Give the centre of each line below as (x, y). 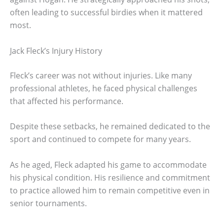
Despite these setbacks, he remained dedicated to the (110, 127)
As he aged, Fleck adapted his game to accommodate (108, 165)
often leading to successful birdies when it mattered (106, 13)
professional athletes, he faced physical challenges (104, 88)
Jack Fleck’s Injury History (56, 51)
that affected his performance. (67, 101)
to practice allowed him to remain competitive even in (110, 190)
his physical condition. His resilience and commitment (110, 177)
